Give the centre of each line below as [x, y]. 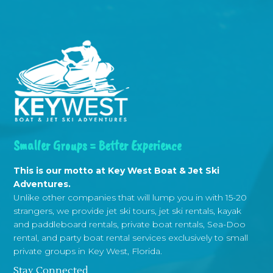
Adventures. [42, 184]
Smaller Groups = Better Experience [98, 146]
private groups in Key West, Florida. [88, 251]
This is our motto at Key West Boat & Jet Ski [117, 171]
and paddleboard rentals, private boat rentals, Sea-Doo [130, 225]
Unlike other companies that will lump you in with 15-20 [130, 198]
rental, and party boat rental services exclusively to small [131, 238]
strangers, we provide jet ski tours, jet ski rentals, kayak [128, 211]
